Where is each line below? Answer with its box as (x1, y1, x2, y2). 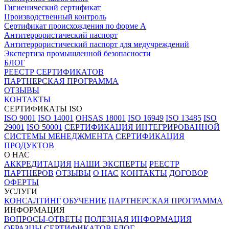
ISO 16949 (128, 113, 164, 122)
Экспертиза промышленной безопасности (4, 49, 151, 58)
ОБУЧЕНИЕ (63, 196, 106, 205)
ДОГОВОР (169, 168, 208, 177)
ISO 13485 (166, 113, 201, 122)
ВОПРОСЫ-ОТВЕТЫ (4, 214, 82, 223)
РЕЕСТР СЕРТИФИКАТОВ (4, 67, 104, 76)
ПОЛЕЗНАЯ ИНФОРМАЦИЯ (84, 214, 192, 223)
